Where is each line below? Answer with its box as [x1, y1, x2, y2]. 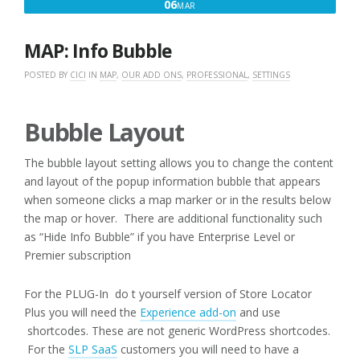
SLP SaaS [68, 341, 117, 357]
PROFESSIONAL [186, 68, 247, 80]
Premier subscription [24, 247, 131, 263]
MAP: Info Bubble [24, 37, 173, 63]
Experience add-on [140, 304, 236, 320]
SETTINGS [252, 68, 290, 80]
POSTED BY [24, 68, 70, 80]
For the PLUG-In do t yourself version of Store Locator [24, 285, 312, 301]
